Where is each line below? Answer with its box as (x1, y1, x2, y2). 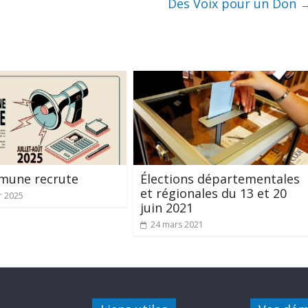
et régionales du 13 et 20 (140, 184, 287, 201)
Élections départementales (140, 170, 300, 187)
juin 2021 (140, 199, 193, 216)
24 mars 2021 (151, 218, 203, 230)
